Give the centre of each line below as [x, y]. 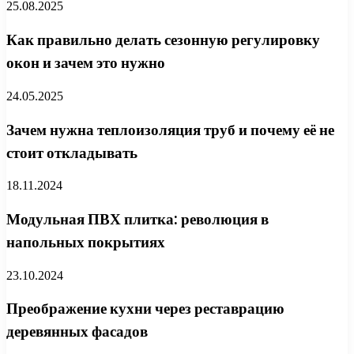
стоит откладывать [72, 153]
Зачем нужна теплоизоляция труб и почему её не [170, 130]
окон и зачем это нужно [86, 63]
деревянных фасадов [77, 332]
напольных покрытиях [86, 242]
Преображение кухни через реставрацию [145, 309]
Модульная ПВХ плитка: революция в [137, 219]
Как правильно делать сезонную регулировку [163, 40]
